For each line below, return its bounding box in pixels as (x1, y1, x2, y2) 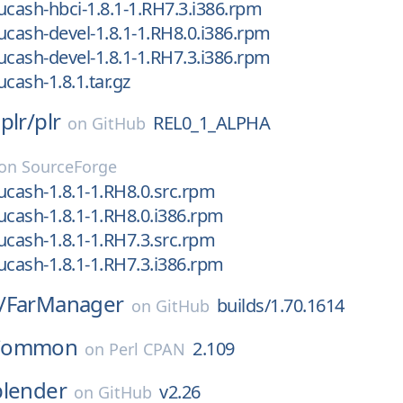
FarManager (5, 289, 124, 318)
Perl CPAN (109, 338, 186, 360)
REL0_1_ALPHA (153, 111, 271, 135)
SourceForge (21, 156, 117, 177)
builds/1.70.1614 (216, 293, 345, 318)
